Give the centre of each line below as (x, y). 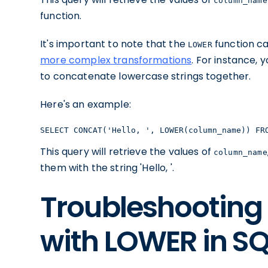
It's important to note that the (114, 44)
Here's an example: (86, 104)
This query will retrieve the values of (127, 152)
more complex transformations (116, 60)
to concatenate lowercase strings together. (146, 76)
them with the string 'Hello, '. (107, 168)
